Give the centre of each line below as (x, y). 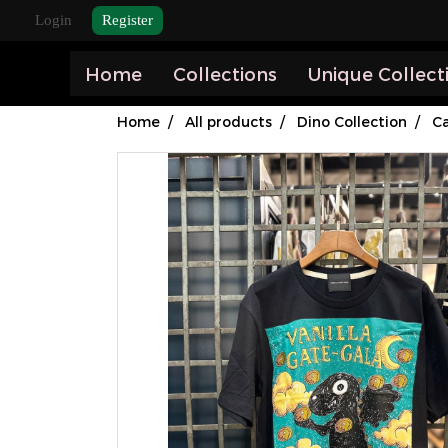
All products (228, 121)
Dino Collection (352, 121)
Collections (224, 73)
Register (127, 20)
